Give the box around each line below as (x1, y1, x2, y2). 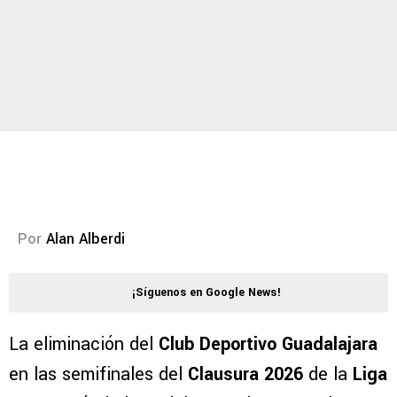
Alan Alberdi (46, 229, 125, 250)
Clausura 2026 (188, 362, 308, 388)
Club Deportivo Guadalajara (159, 331, 378, 358)
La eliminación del (9, 331, 159, 358)
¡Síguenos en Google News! (132, 284, 281, 301)
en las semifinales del (9, 362, 188, 388)
